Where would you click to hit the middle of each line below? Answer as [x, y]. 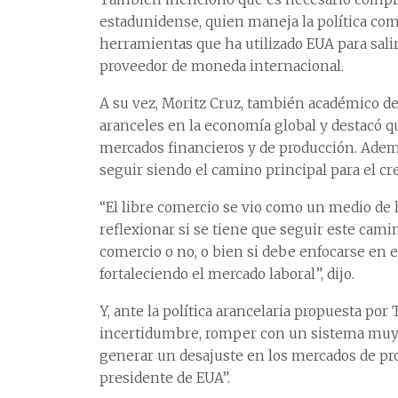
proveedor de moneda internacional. [222, 67]
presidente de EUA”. [165, 378]
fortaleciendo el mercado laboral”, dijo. [227, 275]
